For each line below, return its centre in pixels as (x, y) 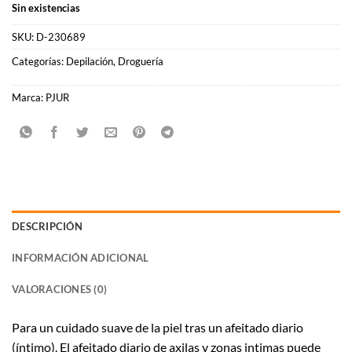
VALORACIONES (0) (60, 289)
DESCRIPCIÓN (47, 226)
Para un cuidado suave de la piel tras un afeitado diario (158, 327)
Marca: (29, 97)
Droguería (141, 61)
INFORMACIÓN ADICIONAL (81, 257)
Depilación (90, 61)
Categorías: (39, 61)
